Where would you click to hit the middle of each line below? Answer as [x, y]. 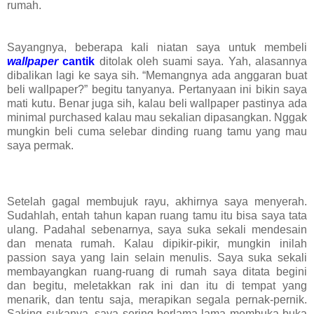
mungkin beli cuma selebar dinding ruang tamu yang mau [157, 131]
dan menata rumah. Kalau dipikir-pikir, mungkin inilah [157, 243]
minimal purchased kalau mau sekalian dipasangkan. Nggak [157, 117]
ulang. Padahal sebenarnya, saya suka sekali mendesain [157, 229]
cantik [77, 61]
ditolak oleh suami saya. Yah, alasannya [201, 61]
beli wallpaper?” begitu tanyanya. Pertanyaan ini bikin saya [157, 89]
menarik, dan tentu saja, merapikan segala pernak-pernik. [157, 299]
